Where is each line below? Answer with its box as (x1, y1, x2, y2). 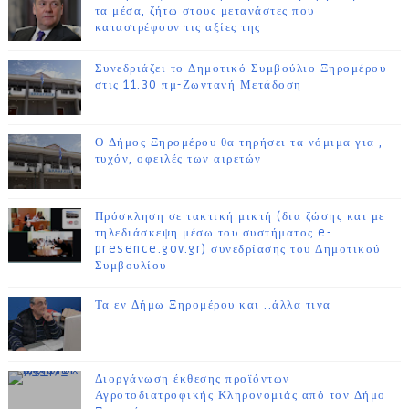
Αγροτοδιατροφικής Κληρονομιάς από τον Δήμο (94, 388, 386, 404)
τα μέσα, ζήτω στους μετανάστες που (94, 4, 315, 19)
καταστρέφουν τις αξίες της (94, 20, 261, 36)
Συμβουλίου (94, 258, 167, 274)
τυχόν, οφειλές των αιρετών (94, 152, 262, 167)
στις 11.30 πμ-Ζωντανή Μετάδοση (94, 78, 302, 93)
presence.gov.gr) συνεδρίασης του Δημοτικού (94, 242, 381, 257)
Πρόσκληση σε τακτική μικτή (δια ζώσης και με (94, 209, 385, 225)
